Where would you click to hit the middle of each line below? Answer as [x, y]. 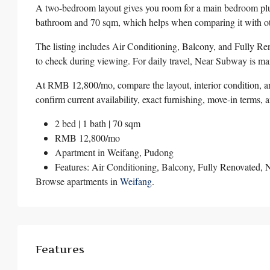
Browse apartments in [78, 181]
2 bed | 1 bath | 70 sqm [98, 124]
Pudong [159, 152]
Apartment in [81, 152]
